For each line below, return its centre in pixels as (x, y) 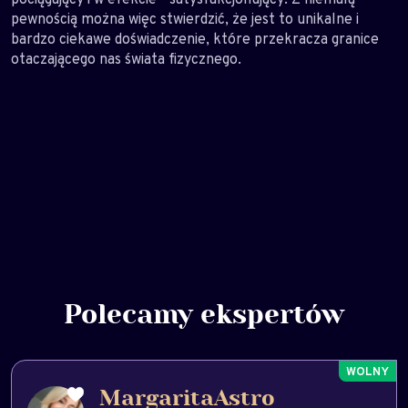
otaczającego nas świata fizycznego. (126, 59)
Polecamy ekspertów (204, 315)
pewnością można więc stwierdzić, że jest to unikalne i (185, 19)
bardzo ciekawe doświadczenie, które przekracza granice (195, 39)
